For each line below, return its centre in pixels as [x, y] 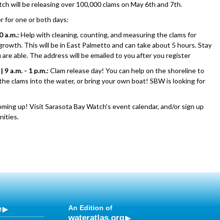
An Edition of [90, 208]
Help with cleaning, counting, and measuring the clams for [109, 35]
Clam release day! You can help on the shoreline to [126, 70]
